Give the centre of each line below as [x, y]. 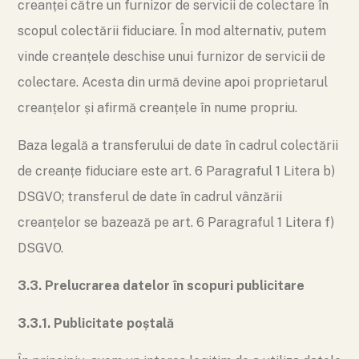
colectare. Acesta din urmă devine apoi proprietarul [173, 82]
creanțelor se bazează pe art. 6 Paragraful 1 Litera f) [176, 222]
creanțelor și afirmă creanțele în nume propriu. [157, 108]
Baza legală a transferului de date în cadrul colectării [178, 145]
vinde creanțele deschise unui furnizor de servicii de [171, 56]
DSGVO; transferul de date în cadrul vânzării [150, 197]
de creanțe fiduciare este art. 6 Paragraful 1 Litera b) [176, 171]
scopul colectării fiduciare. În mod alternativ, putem [172, 31]
